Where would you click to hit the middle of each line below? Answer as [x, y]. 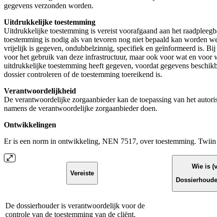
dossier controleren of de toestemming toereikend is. [83, 74]
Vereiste [82, 173]
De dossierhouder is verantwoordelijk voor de [75, 205]
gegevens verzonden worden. [49, 5]
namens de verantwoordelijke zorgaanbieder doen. [82, 108]
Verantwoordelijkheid [40, 91]
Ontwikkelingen [30, 124]
